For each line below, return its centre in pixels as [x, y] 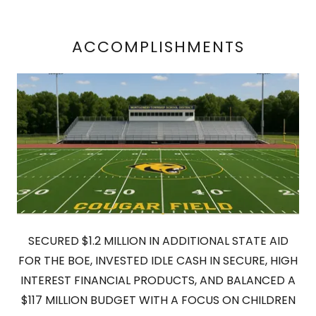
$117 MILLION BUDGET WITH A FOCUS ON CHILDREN [158, 300]
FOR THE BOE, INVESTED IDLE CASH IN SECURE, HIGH [158, 261]
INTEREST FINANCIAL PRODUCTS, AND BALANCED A [158, 281]
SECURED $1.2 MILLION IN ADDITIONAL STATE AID [158, 241]
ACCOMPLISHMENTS [158, 47]
